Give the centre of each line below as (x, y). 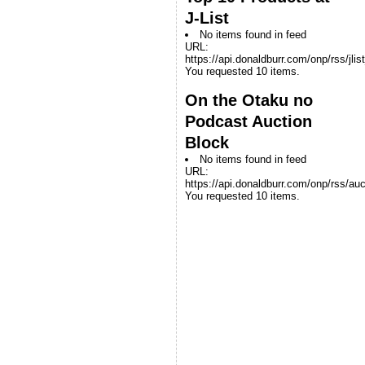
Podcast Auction (248, 121)
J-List (207, 18)
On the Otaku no (249, 100)
